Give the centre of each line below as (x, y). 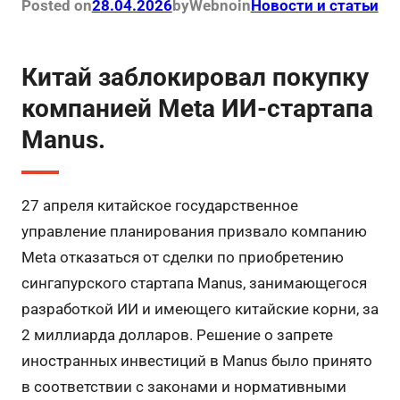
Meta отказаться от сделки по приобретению (182, 257)
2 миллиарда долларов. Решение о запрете (177, 334)
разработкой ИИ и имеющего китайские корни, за (200, 308)
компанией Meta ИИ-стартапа (197, 108)
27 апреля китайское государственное (159, 205)
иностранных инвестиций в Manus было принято (196, 360)
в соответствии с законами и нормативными (183, 386)
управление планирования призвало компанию (194, 231)
